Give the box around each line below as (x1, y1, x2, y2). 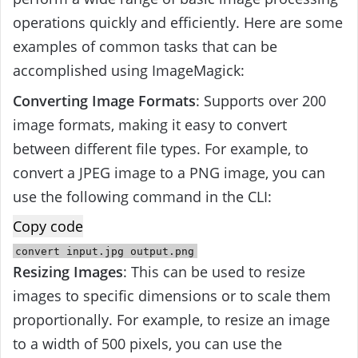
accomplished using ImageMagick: (13, 61, 245, 81)
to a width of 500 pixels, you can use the (13, 334, 282, 354)
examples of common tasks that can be (13, 37, 277, 57)
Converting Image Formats (13, 91, 196, 111)
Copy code (13, 217, 83, 237)
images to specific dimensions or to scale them (13, 286, 331, 306)
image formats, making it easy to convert (13, 115, 287, 135)
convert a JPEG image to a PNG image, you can (13, 163, 325, 183)
